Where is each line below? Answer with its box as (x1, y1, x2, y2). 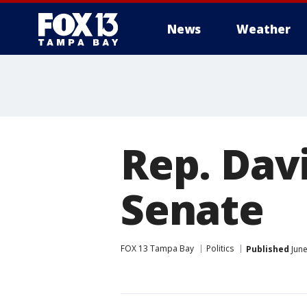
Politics (206, 243, 234, 254)
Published (246, 243, 289, 255)
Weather (236, 21, 291, 37)
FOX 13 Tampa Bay (121, 243, 194, 254)
